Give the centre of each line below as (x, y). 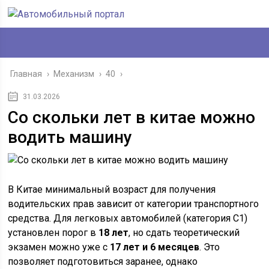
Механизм (74, 74)
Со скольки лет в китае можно (132, 117)
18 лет (114, 233)
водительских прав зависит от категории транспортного (134, 204)
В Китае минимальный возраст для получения (112, 189)
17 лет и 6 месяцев (155, 247)
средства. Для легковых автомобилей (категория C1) (128, 218)
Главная (26, 74)
